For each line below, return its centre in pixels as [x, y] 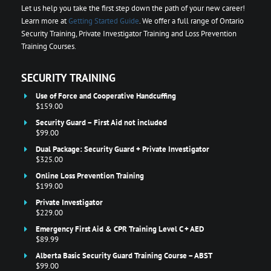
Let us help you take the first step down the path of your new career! [133, 8]
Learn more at [45, 21]
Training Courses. [49, 46]
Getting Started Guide [104, 21]
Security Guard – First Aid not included [101, 122]
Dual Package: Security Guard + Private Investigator [122, 149]
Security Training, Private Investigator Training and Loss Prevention [129, 34]
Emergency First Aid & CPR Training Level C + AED [120, 229]
